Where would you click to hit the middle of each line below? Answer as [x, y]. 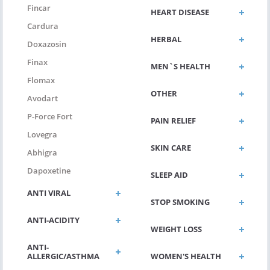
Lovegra [42, 135]
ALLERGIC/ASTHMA [63, 256]
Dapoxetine [49, 171]
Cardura [43, 26]
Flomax [41, 80]
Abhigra [42, 153]
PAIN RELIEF [173, 121]
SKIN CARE [171, 148]
